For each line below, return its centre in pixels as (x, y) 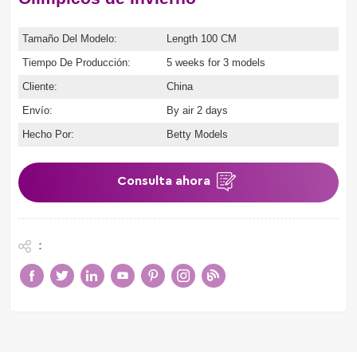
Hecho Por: (48, 134)
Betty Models (197, 134)
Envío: (37, 110)
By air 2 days (197, 110)
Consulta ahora (163, 180)
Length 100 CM (201, 38)
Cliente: (40, 86)
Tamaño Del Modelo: (70, 38)
